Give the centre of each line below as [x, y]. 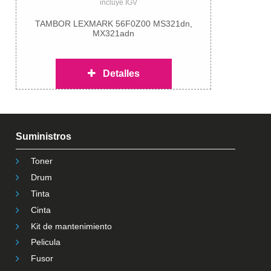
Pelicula [45, 242]
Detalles [117, 74]
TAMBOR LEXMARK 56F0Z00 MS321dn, [113, 24]
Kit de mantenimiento [71, 226]
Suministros [44, 137]
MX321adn [114, 34]
